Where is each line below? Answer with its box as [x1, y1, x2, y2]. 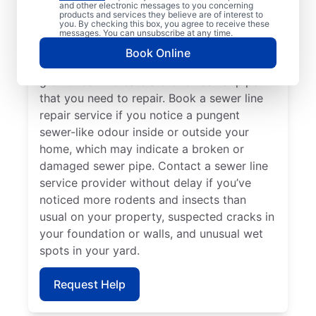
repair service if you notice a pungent [39, 107, 240, 122]
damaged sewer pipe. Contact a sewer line [39, 158, 268, 173]
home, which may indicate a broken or [39, 141, 244, 156]
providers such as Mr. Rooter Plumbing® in [39, 39, 267, 54]
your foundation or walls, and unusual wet [39, 226, 263, 241]
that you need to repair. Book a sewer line [39, 90, 263, 105]
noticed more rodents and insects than [39, 192, 246, 207]
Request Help [54, 276, 126, 291]
